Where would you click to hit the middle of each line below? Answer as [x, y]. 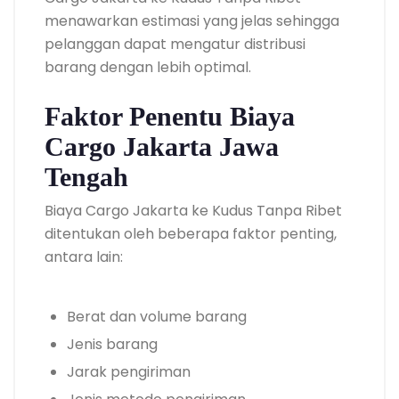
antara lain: [84, 256]
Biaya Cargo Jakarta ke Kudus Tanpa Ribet [193, 210]
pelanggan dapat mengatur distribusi [175, 44]
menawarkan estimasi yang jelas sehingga [192, 20]
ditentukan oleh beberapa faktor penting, [191, 233]
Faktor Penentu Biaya [170, 116]
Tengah [86, 176]
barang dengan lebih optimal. [148, 67]
